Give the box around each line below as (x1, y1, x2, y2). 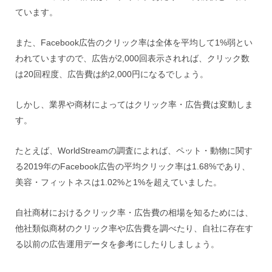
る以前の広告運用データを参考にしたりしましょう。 (15, 239, 219, 249)
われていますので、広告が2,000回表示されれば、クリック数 (15, 53, 250, 63)
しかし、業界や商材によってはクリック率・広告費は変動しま (15, 100, 253, 109)
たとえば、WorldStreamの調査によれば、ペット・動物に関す (15, 146, 253, 155)
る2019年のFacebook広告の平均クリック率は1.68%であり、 (15, 161, 250, 171)
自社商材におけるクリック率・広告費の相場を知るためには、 (15, 208, 253, 217)
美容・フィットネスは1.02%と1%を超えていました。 (15, 177, 222, 187)
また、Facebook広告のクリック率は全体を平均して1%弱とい (15, 38, 253, 47)
